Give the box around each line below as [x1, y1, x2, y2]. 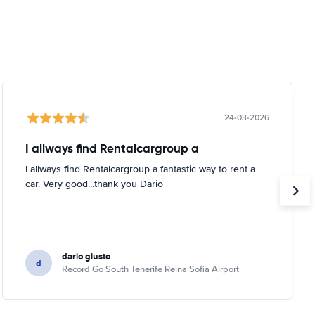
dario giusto [61, 250, 110, 263]
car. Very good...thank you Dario [25, 178, 163, 190]
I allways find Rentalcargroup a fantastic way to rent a [25, 163, 255, 175]
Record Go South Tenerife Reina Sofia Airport [61, 264, 239, 275]
